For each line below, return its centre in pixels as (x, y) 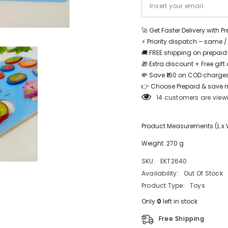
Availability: (160, 173)
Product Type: (163, 185)
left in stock (179, 201)
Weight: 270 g (162, 143)
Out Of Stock (203, 173)
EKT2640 (174, 161)
